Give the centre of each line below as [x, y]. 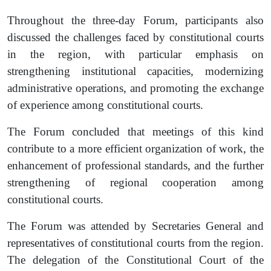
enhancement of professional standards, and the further [135, 165]
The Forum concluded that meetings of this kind [135, 132]
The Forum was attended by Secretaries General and [135, 226]
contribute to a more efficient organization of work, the [135, 149]
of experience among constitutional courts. [105, 105]
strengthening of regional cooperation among [135, 182]
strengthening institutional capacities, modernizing [135, 71]
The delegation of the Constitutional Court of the [135, 260]
